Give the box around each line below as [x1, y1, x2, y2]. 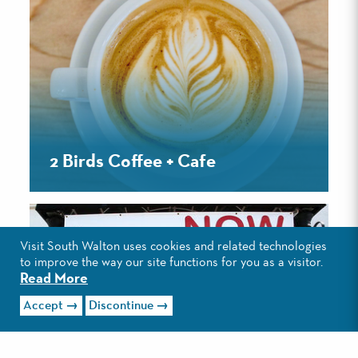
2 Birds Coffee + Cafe [50, 153, 217, 172]
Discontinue [89, 299, 154, 312]
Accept [23, 299, 64, 312]
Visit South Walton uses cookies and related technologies [20, 241, 327, 254]
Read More [20, 272, 88, 287]
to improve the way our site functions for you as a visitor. [20, 257, 323, 270]
